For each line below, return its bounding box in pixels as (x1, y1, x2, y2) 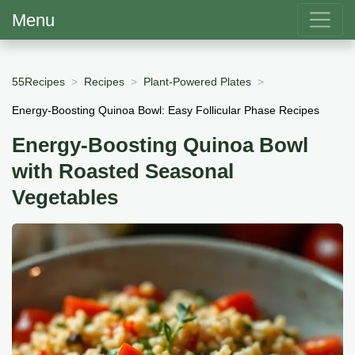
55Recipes (12, 74, 65, 88)
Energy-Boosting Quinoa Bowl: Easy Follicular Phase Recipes (12, 103, 319, 116)
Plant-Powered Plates (143, 74, 251, 88)
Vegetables (12, 186, 118, 209)
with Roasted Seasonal (12, 160, 234, 183)
